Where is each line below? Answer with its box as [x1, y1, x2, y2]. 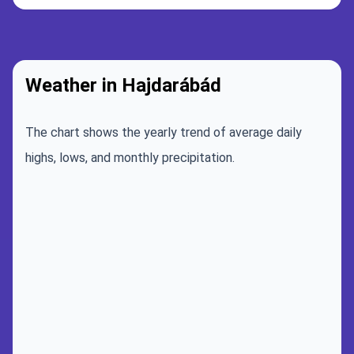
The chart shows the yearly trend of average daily [25, 125, 302, 140]
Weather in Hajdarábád [25, 74, 221, 96]
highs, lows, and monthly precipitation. [25, 150, 235, 165]
